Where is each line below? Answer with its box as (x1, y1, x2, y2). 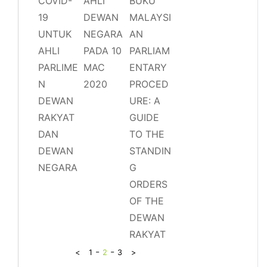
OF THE (129, 194, 164, 207)
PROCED (129, 77, 169, 90)
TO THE (129, 128, 164, 140)
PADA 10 (83, 44, 122, 57)
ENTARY (129, 61, 167, 73)
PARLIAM (129, 44, 170, 57)
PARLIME (38, 61, 78, 73)
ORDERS (129, 178, 167, 190)
